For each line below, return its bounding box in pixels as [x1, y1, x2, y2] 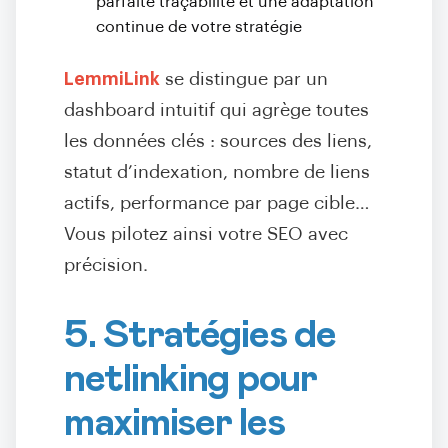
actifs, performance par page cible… [64, 195, 370, 212]
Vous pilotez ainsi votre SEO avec [64, 226, 348, 243]
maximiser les [64, 403, 285, 443]
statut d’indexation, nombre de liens [64, 164, 370, 181]
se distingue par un [160, 71, 328, 88]
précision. [64, 257, 148, 274]
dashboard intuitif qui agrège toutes [64, 102, 369, 119]
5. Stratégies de [64, 315, 336, 355]
